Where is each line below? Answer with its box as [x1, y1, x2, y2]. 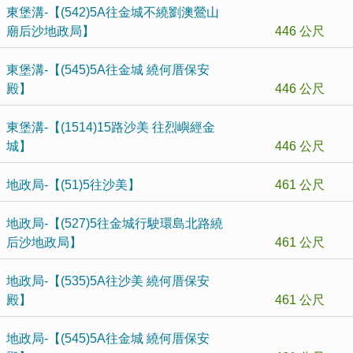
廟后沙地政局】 [6, 24, 95, 38]
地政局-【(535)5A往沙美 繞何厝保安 [6, 274, 210, 288]
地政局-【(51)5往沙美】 [6, 178, 140, 191]
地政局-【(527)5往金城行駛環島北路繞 [6, 217, 223, 230]
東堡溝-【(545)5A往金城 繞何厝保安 [6, 63, 210, 76]
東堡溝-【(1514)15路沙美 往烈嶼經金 [6, 121, 215, 134]
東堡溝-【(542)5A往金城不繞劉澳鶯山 [6, 6, 219, 19]
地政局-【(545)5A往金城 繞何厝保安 [6, 332, 210, 345]
